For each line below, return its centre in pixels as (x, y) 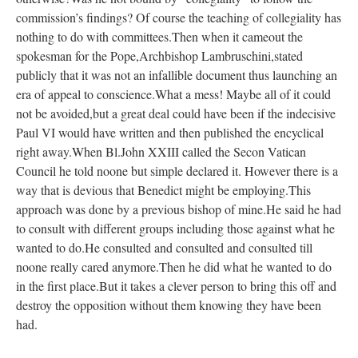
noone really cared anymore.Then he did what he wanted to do (174, 267)
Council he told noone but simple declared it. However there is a (177, 171)
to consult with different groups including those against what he (175, 229)
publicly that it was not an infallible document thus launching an (177, 75)
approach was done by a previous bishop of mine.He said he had (179, 209)
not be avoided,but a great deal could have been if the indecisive (176, 113)
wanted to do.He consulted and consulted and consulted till (164, 248)
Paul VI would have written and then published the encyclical (170, 133)
